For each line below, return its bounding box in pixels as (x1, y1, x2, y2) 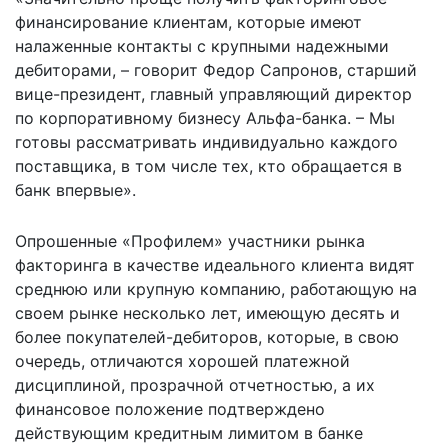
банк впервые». (15, 179, 136, 200)
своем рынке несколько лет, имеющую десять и (15, 302, 400, 323)
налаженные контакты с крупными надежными (15, 35, 389, 56)
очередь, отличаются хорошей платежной (15, 350, 350, 371)
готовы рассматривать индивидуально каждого (15, 131, 398, 152)
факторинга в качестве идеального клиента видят (15, 254, 415, 275)
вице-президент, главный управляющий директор (15, 83, 412, 104)
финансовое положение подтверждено (15, 398, 325, 419)
